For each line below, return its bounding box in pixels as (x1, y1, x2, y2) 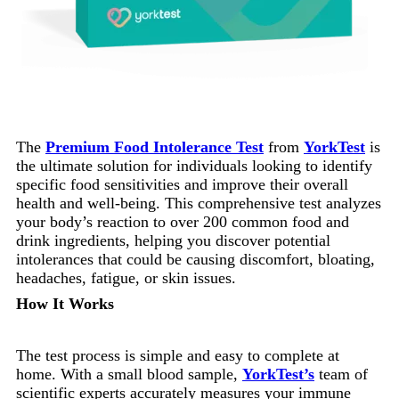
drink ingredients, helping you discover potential (16, 231, 330, 249)
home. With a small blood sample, (16, 364, 242, 383)
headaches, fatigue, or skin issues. (16, 268, 236, 287)
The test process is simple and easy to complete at (16, 346, 339, 364)
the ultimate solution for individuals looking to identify (16, 156, 372, 175)
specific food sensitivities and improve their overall (16, 175, 348, 193)
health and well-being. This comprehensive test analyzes (16, 193, 381, 212)
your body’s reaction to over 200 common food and (16, 212, 349, 231)
